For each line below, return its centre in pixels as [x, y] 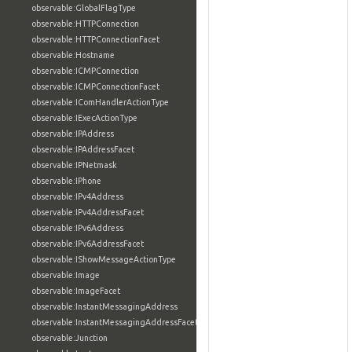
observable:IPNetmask [74, 165]
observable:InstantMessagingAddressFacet [115, 322]
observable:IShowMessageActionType [104, 259]
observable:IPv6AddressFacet [88, 244]
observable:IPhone [66, 181]
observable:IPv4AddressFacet [88, 212]
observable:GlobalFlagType [84, 8]
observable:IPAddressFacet [83, 149]
